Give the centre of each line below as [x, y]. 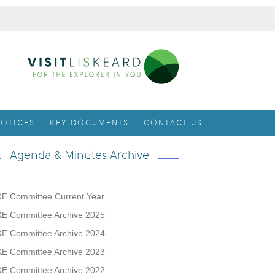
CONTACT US [173, 123]
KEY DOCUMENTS [89, 123]
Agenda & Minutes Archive [79, 155]
